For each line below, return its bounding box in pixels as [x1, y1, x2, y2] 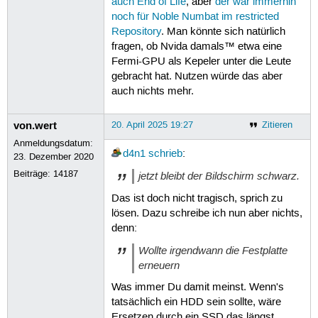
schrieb [148, 148, 182, 161]
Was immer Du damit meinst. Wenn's [111, 281, 284, 295]
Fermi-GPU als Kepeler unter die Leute [111, 55, 291, 68]
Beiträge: [13, 168, 54, 180]
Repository [111, 25, 161, 38]
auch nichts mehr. [111, 84, 194, 98]
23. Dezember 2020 [13, 150, 94, 163]
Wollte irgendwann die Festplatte [138, 243, 287, 258]
